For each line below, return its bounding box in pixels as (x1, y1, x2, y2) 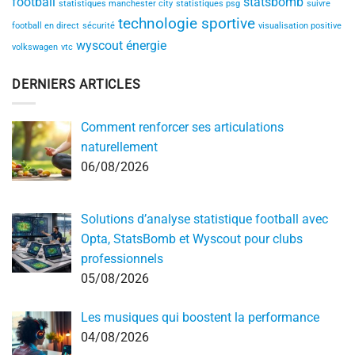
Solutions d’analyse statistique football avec (81, 212, 328, 227)
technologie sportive (118, 13, 255, 32)
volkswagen (12, 41, 58, 52)
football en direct (12, 20, 79, 31)
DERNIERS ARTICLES (12, 76, 141, 92)
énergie (126, 37, 166, 53)
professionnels (81, 251, 163, 267)
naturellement (81, 139, 158, 155)
